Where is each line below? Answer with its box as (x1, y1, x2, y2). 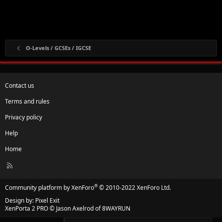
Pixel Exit (35, 196, 59, 205)
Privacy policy (5, 112, 42, 121)
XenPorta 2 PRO (5, 204, 48, 213)
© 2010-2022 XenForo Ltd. (99, 183, 171, 192)
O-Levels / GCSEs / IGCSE (25, 44, 91, 52)
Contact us (5, 81, 34, 90)
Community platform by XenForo (5, 183, 94, 192)
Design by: (5, 196, 35, 205)
